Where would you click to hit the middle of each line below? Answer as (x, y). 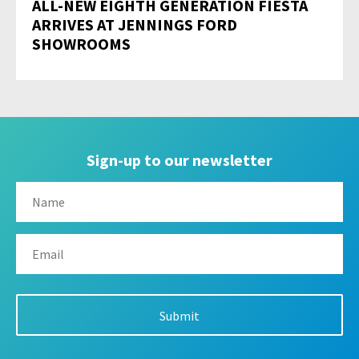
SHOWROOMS (82, 44)
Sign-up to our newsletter (179, 159)
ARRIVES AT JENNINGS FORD (135, 25)
